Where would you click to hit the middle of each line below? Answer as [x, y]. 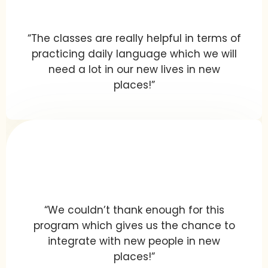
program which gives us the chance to [134, 226]
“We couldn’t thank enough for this [134, 210]
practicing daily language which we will [134, 54]
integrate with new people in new [134, 241]
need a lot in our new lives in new [134, 69]
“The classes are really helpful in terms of [134, 38]
